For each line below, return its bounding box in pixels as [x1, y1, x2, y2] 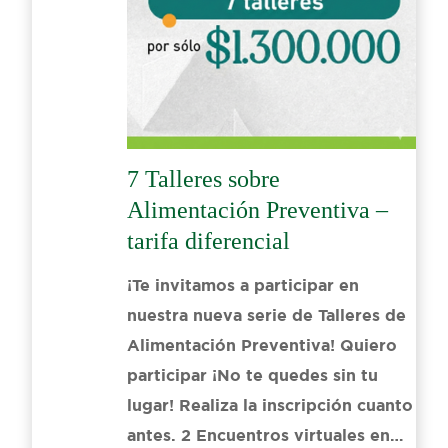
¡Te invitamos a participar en [126, 275, 359, 297]
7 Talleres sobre [126, 166, 280, 193]
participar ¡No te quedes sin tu [126, 365, 378, 387]
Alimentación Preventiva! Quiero [126, 335, 397, 357]
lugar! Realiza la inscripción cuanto [126, 395, 413, 417]
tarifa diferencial [126, 228, 290, 255]
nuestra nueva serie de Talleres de [126, 305, 406, 327]
